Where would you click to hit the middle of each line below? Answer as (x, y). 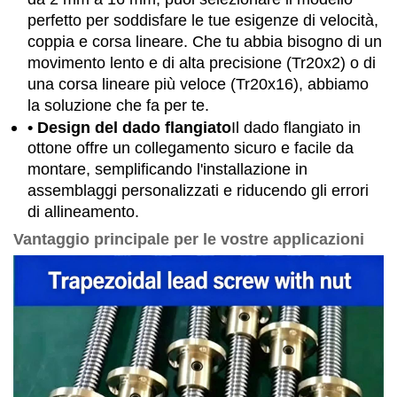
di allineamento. (83, 212)
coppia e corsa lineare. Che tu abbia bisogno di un (205, 42)
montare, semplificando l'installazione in (167, 170)
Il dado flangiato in (296, 127)
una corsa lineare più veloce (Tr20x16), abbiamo (198, 85)
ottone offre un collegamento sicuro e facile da (191, 148)
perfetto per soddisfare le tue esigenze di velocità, (203, 21)
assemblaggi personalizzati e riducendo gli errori (198, 191)
